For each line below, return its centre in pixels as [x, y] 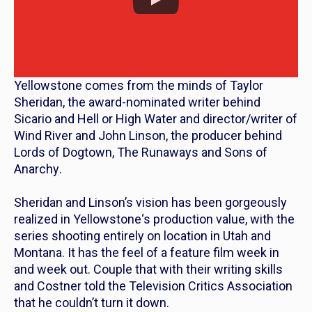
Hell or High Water [127, 119]
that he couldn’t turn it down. [92, 303]
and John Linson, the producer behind [177, 136]
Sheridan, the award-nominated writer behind [137, 102]
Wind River [43, 136]
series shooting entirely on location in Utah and [142, 236]
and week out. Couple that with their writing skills [148, 270]
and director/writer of [237, 119]
